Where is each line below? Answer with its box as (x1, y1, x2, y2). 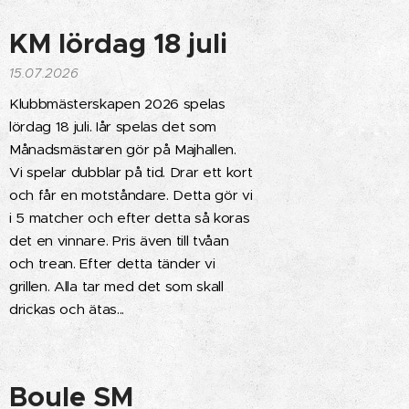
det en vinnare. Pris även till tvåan (9, 232, 229, 249)
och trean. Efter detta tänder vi (9, 255, 215, 272)
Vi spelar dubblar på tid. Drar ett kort (9, 163, 253, 181)
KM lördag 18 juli (9, 26, 227, 61)
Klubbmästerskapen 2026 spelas (9, 95, 225, 112)
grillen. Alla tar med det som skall (9, 278, 224, 295)
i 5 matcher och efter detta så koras (9, 209, 250, 226)
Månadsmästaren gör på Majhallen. (9, 141, 236, 158)
